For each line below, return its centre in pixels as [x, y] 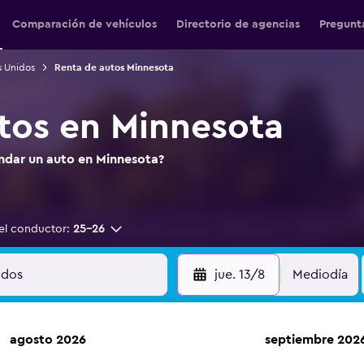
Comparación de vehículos [84, 24]
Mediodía [320, 275]
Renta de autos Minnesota [114, 67]
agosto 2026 [48, 340]
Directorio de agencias [238, 24]
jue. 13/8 [239, 275]
